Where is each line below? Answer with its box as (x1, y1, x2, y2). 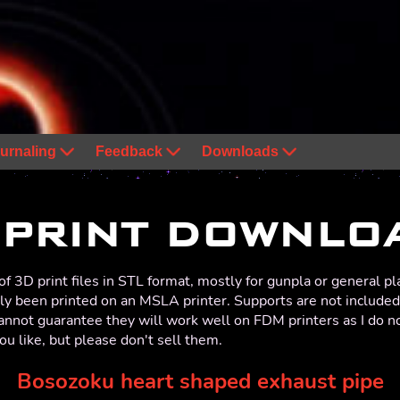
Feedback (96, 144, 162, 159)
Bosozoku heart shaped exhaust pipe (16, 367, 384, 396)
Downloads (202, 144, 279, 159)
